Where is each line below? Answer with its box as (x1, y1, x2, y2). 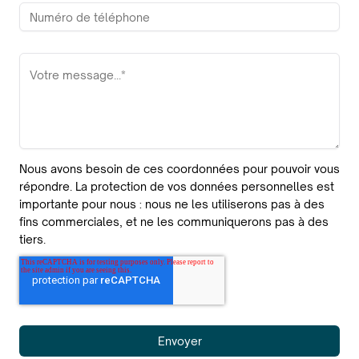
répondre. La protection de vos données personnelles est (19, 179, 334, 193)
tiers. (19, 232, 46, 246)
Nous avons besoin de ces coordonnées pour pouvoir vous (19, 162, 340, 175)
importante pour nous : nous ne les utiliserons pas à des (19, 197, 325, 211)
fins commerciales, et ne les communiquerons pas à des (19, 215, 329, 228)
